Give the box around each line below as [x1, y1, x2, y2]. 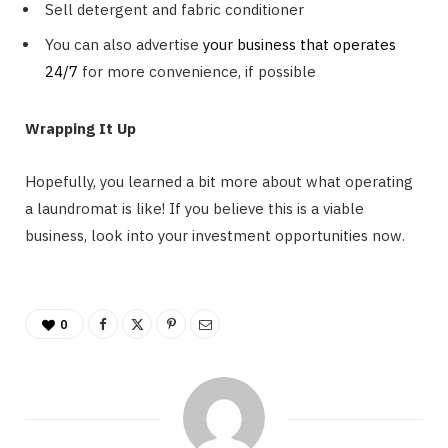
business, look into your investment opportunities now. [25, 225, 405, 245]
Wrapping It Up [25, 118, 136, 138]
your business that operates [203, 34, 396, 54]
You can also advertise [45, 34, 203, 54]
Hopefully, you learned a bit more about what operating [25, 171, 413, 191]
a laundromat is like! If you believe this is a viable [25, 198, 364, 218]
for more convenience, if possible [78, 61, 316, 81]
